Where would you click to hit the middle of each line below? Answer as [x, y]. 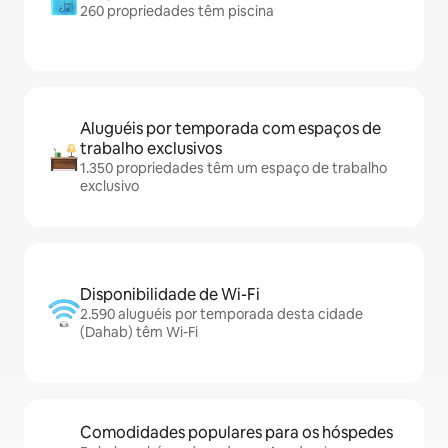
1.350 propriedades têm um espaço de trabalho [233, 168]
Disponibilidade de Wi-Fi [170, 295]
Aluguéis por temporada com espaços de [230, 129]
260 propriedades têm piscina [177, 11]
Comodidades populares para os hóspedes [236, 433]
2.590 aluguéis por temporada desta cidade [221, 314]
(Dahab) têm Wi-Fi [139, 332]
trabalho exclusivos [151, 149]
